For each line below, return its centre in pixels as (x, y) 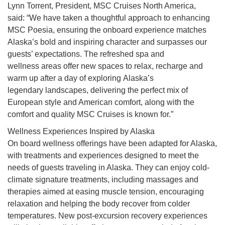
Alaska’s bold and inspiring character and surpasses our (107, 42)
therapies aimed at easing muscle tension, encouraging (106, 192)
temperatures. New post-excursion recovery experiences (107, 216)
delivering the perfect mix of (139, 90)
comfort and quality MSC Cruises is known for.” (90, 115)
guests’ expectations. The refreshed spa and (86, 54)
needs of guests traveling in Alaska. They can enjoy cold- (108, 168)
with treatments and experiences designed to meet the (103, 156)
